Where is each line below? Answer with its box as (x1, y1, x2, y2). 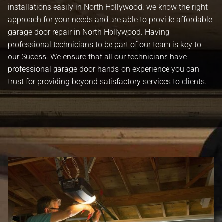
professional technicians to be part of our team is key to (8, 39, 201, 49)
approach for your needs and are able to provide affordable (8, 14, 212, 24)
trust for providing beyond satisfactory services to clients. (8, 76, 207, 86)
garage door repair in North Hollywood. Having (8, 27, 169, 37)
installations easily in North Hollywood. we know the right (8, 2, 208, 12)
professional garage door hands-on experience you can (8, 64, 199, 74)
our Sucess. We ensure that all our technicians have (8, 52, 187, 61)
